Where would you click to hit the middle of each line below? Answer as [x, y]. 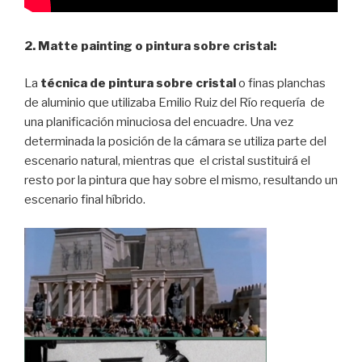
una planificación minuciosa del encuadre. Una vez [159, 122]
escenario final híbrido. [85, 200]
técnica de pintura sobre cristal [138, 84]
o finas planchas [281, 84]
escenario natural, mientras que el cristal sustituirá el [167, 161]
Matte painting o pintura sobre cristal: [157, 46]
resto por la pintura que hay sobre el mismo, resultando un [181, 181]
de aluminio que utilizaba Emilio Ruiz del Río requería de [175, 103]
